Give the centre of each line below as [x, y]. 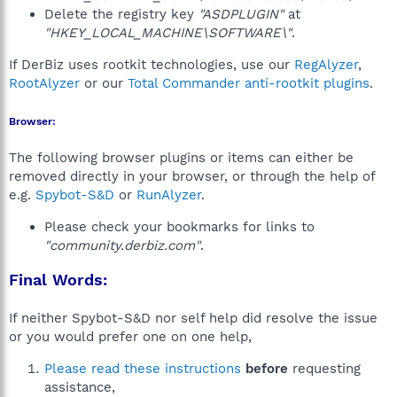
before [267, 369]
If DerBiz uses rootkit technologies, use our [152, 65]
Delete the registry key [121, 14]
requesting [324, 369]
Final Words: [58, 280]
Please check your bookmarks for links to [179, 227]
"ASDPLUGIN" [241, 14]
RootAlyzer [44, 83]
